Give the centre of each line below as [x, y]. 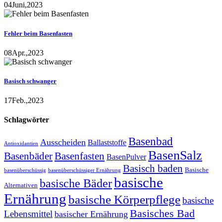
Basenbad [151, 141]
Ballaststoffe [107, 142]
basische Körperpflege [124, 199]
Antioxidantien [21, 143]
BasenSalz [175, 155]
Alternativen [21, 185]
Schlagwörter [27, 120]
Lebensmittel [28, 214]
